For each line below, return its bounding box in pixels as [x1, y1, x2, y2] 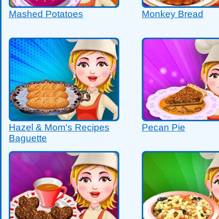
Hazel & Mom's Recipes [9, 122, 109, 132]
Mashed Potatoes [9, 9, 83, 19]
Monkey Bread [142, 9, 203, 19]
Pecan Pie [142, 122, 185, 132]
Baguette [9, 133, 47, 143]
